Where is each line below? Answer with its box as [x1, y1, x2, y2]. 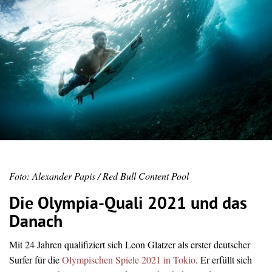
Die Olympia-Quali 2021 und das [9, 194, 247, 215]
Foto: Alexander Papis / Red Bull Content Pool [9, 169, 189, 183]
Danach [9, 212, 63, 233]
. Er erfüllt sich [195, 253, 252, 266]
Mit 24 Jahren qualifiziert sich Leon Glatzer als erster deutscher [9, 237, 250, 251]
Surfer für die [9, 253, 62, 266]
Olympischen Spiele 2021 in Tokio [62, 253, 195, 266]
